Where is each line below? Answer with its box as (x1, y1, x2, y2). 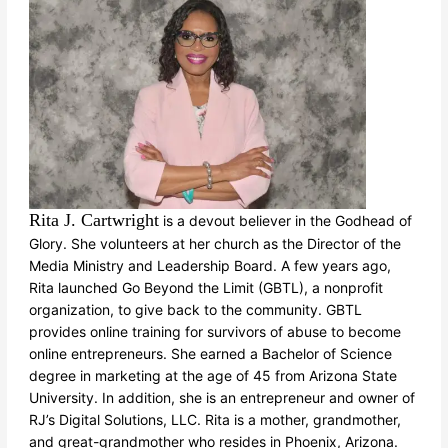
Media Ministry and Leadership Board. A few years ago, (29, 256, 392, 274)
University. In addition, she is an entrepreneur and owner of (29, 388, 416, 406)
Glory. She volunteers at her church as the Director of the (29, 234, 402, 252)
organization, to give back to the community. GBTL (29, 300, 363, 318)
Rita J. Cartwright (29, 209, 160, 230)
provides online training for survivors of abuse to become (29, 322, 402, 340)
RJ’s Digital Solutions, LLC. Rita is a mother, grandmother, (29, 410, 402, 428)
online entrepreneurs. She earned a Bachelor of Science (29, 344, 393, 362)
